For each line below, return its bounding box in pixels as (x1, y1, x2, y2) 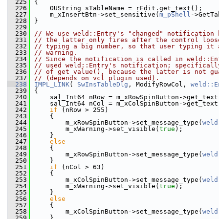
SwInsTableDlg (77, 81, 128, 88)
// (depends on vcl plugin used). (34, 74, 159, 82)
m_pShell (159, 11, 191, 18)
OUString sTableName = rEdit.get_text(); (34, 4, 202, 12)
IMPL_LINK (34, 81, 69, 88)
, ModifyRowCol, (128, 81, 191, 88)
